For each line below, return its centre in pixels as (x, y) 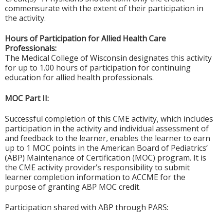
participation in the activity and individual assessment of (107, 128)
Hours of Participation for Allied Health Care (85, 39)
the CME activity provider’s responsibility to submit (97, 167)
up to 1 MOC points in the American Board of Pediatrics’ (106, 148)
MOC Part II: (27, 98)
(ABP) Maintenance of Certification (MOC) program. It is (106, 157)
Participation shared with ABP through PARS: (87, 208)
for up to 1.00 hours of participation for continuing (98, 68)
